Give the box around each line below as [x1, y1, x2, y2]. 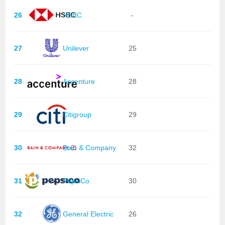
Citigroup [63, 110, 92, 119]
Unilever [63, 44, 89, 52]
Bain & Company [63, 143, 117, 152]
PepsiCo [63, 176, 90, 185]
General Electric [63, 209, 114, 218]
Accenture [63, 77, 95, 85]
